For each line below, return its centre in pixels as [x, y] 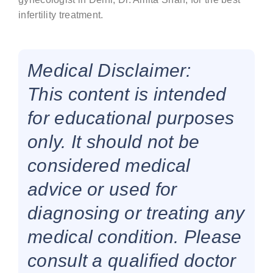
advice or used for [102, 189]
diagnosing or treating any [136, 213]
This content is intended [127, 94]
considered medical [109, 165]
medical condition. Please [135, 237]
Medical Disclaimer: [109, 70]
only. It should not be [114, 142]
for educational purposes [131, 118]
